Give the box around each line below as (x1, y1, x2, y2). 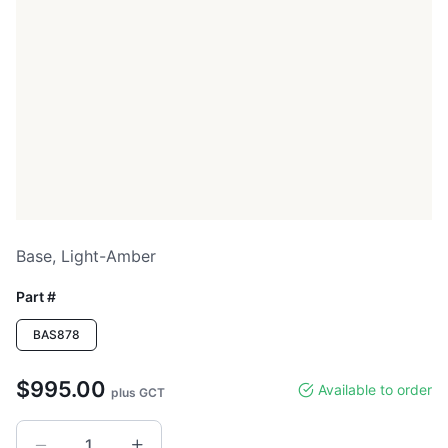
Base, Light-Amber (16, 246, 156, 266)
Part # (16, 288, 56, 305)
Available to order (318, 381, 432, 398)
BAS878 (33, 327, 80, 342)
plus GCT (111, 385, 165, 400)
